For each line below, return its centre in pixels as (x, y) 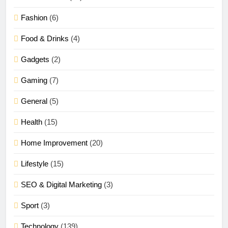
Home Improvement (54, 142)
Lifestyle (35, 163)
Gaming (34, 80)
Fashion (34, 17)
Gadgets (35, 59)
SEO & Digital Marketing (61, 184)
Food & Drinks (45, 38)
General (34, 101)
